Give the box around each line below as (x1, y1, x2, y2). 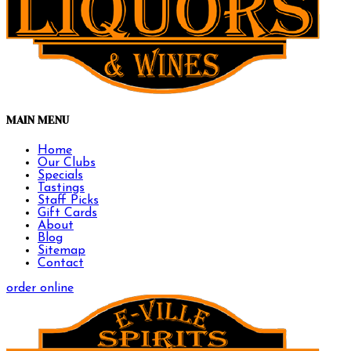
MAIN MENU (6, 114, 69, 127)
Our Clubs (38, 156, 96, 169)
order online (6, 281, 74, 295)
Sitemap (38, 244, 85, 257)
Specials (38, 168, 83, 182)
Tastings (38, 181, 85, 194)
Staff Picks (38, 194, 99, 207)
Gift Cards (38, 206, 97, 219)
